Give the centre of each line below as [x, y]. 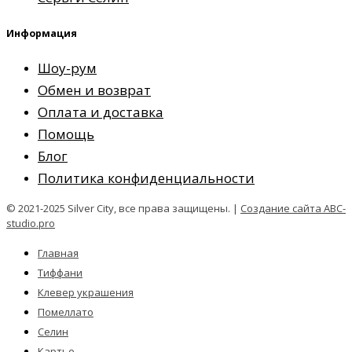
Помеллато [66, 312]
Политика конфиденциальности [146, 178]
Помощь [66, 134]
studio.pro [31, 224]
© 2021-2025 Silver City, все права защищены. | [123, 209]
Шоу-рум [67, 68]
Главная [58, 253]
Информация [42, 33]
